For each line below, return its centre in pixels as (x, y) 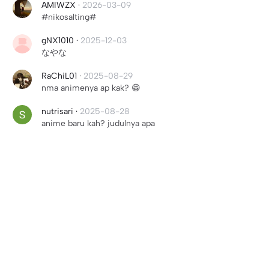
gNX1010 (58, 41)
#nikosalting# (69, 17)
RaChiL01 (59, 76)
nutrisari (57, 111)
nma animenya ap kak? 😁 (91, 88)
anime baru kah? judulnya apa (98, 123)
